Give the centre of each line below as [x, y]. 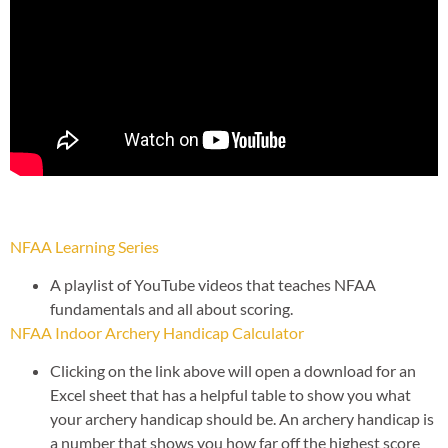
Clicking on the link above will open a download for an [233, 371]
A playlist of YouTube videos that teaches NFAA [213, 284]
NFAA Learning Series [84, 246]
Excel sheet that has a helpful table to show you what [230, 395]
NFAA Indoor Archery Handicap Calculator [157, 332]
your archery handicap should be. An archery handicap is [242, 419]
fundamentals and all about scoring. [171, 308]
